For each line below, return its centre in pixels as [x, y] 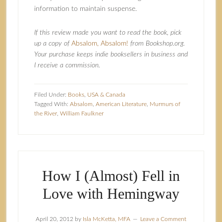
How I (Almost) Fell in [111, 176]
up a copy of [53, 44]
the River [45, 113]
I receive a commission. [67, 65]
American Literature [121, 104]
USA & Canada [106, 95]
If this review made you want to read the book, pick [108, 33]
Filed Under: [51, 95]
